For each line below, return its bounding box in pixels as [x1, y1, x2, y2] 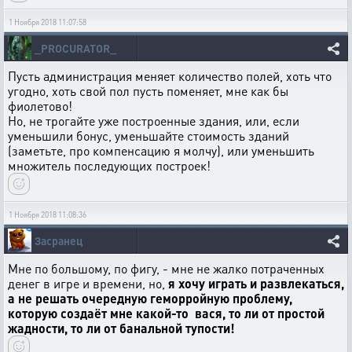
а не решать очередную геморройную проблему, [8, 290, 292, 307]
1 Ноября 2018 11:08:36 [9, 210, 86, 220]
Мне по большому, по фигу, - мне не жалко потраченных [8, 260, 324, 277]
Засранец [35, 233, 82, 248]
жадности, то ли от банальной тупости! [8, 320, 235, 337]
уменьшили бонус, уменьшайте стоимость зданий [8, 127, 289, 145]
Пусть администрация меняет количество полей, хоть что [8, 68, 332, 85]
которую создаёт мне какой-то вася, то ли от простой [8, 305, 324, 322]
